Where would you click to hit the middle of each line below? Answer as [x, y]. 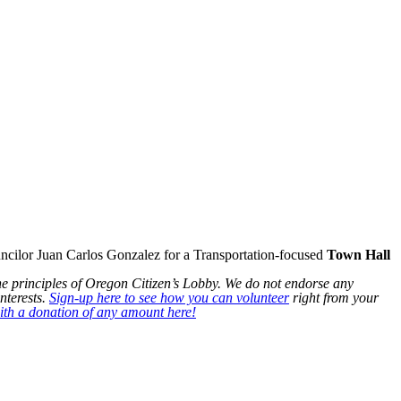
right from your [334, 298]
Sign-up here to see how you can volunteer [169, 298]
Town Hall [358, 255]
